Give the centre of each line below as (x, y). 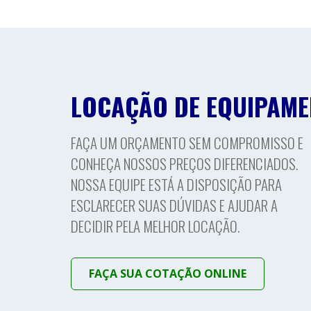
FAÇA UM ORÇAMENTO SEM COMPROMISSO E (187, 143)
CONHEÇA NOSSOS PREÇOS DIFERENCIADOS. (184, 164)
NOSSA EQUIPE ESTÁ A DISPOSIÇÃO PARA (176, 185)
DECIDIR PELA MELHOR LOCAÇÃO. (155, 226)
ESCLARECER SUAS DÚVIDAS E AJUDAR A (174, 205)
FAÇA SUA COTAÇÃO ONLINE (168, 274)
